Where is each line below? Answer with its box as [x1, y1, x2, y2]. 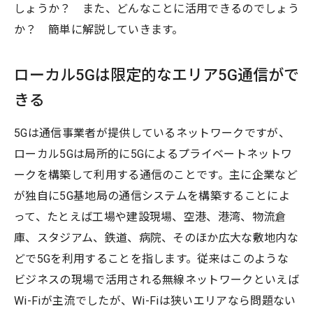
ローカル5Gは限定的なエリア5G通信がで [14, 66, 299, 84]
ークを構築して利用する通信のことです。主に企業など [14, 168, 298, 182]
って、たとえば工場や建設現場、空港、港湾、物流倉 [14, 210, 286, 224]
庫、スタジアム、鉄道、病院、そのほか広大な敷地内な [14, 231, 299, 245]
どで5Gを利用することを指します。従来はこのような [14, 252, 289, 265]
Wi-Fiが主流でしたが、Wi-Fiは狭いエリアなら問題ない [14, 293, 296, 307]
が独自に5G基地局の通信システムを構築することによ [14, 189, 291, 203]
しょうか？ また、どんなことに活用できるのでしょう [14, 1, 299, 15]
